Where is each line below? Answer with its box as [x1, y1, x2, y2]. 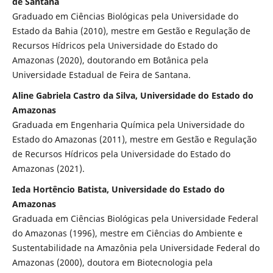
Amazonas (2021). [12, 162, 85, 174]
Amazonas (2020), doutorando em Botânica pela [12, 54, 208, 66]
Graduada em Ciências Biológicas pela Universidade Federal [12, 212, 258, 224]
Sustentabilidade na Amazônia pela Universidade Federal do [12, 241, 260, 253]
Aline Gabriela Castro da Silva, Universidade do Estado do [12, 89, 253, 101]
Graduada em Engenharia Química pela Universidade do [12, 118, 244, 130]
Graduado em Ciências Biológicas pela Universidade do [12, 10, 238, 22]
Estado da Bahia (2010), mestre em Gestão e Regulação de [12, 24, 250, 37]
